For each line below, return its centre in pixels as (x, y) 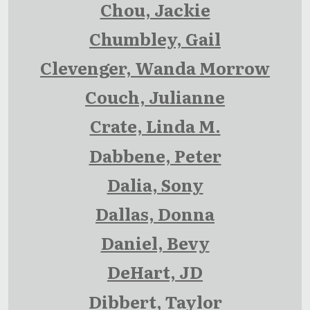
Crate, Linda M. (155, 126)
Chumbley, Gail (155, 39)
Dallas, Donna (155, 214)
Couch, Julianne (155, 97)
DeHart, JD (155, 272)
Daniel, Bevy (155, 243)
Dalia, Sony (155, 185)
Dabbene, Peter (155, 155)
